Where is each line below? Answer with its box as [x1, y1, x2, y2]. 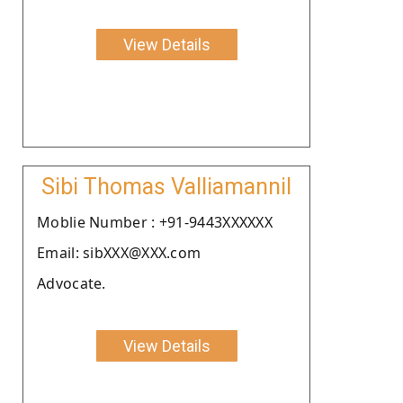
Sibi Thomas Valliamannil [41, 173, 291, 200]
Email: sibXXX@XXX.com [37, 242, 201, 263]
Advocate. [37, 273, 106, 293]
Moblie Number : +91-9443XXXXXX [37, 211, 273, 232]
